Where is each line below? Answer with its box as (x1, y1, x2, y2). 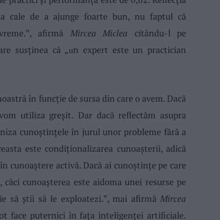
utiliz (20, 109, 41, 121)
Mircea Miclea (63, 27, 128, 39)
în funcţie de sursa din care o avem (28, 92, 163, 105)
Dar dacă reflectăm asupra (78, 109, 187, 121)
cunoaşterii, (113, 142, 166, 155)
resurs (142, 176, 169, 188)
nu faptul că (135, 10, 187, 22)
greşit (49, 109, 72, 121)
